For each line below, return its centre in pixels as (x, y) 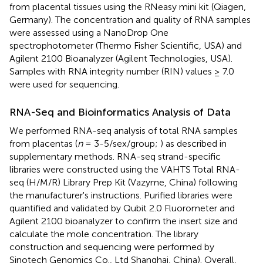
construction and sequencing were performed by (112, 247)
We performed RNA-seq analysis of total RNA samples (124, 130)
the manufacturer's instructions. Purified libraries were (121, 195)
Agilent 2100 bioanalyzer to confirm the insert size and (124, 221)
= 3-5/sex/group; (122, 143)
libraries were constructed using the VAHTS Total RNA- (125, 169)
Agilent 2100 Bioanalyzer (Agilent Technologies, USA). (121, 58)
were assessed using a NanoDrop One (89, 32)
